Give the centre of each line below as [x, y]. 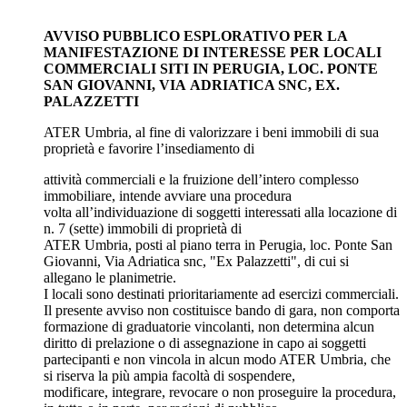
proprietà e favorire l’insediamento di [149, 148]
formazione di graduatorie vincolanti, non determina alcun [209, 326]
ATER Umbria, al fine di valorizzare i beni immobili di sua [211, 132]
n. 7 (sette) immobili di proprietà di [143, 228]
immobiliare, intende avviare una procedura [168, 195]
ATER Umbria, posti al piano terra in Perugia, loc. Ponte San [218, 244]
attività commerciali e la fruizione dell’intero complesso [201, 179]
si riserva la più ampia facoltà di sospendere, [169, 375]
